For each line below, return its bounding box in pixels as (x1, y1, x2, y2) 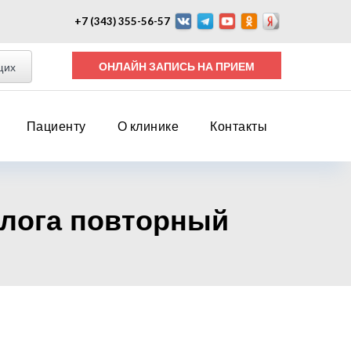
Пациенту (26, 118, 86, 133)
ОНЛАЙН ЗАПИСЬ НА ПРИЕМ (215, 60, 255, 73)
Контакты (210, 118, 267, 133)
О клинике (117, 118, 179, 133)
